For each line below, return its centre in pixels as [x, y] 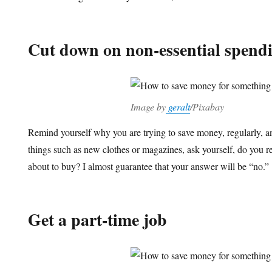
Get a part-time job [98, 220]
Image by [148, 107]
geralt [178, 107]
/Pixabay [207, 107]
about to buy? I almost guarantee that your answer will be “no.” [149, 166]
